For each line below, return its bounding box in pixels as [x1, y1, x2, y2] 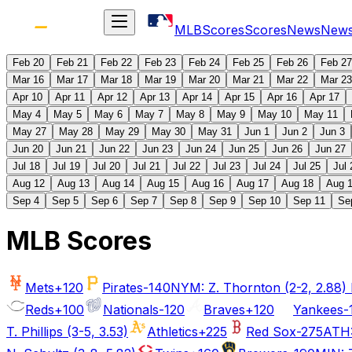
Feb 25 [233, 57, 264, 68]
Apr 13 [140, 91, 170, 103]
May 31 [198, 126, 232, 137]
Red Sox [246, 323, 296, 339]
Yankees [293, 301, 343, 317]
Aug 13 [57, 178, 90, 189]
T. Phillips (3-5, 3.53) [6, 323, 128, 339]
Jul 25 [293, 160, 321, 172]
